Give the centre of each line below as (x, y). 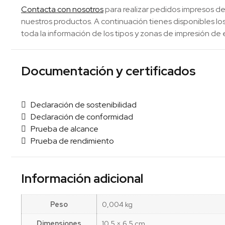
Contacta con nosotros (62, 9)
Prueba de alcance (62, 129)
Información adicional (82, 178)
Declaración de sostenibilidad (81, 104)
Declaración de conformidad (80, 117)
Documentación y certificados (108, 71)
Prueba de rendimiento (70, 141)
